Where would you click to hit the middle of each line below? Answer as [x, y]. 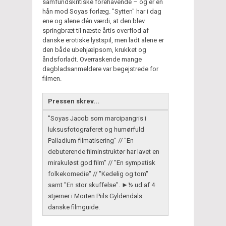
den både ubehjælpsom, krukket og [94, 49]
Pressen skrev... [74, 101]
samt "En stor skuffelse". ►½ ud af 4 [101, 185]
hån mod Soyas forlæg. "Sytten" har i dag [102, 11]
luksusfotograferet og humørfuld [96, 129]
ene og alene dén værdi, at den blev [94, 21]
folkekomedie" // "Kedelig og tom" [98, 174]
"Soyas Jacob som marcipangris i [97, 118]
